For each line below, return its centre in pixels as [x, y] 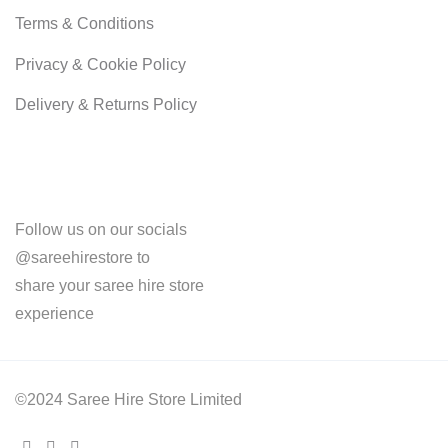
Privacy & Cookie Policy [100, 64]
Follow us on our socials [101, 229]
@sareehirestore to [82, 257]
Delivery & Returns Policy [106, 105]
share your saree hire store [109, 285]
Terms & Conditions [84, 24]
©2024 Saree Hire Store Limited [128, 399]
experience [54, 313]
